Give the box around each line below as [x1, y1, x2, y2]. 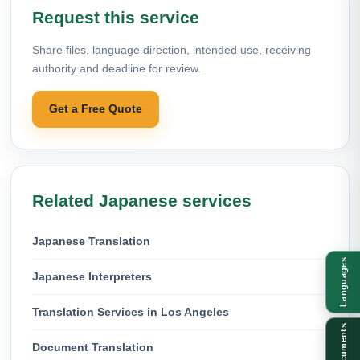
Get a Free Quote [49, 102, 142, 115]
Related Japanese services [32, 190, 252, 210]
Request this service [32, 7, 199, 27]
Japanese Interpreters [32, 269, 152, 283]
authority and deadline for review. [32, 61, 201, 75]
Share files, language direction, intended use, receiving [32, 43, 311, 56]
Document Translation [32, 340, 153, 354]
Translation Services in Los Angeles [32, 305, 229, 318]
